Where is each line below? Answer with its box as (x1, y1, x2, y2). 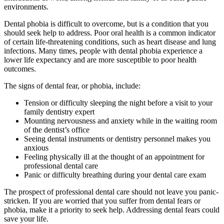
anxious (24, 143, 48, 152)
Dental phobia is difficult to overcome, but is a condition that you (4, 19, 208, 28)
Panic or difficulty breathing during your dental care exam (24, 170, 206, 179)
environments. (4, 2, 48, 11)
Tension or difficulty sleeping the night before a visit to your (24, 98, 212, 107)
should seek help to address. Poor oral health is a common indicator (4, 28, 215, 37)
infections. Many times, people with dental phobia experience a (4, 46, 202, 55)
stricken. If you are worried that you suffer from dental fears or (4, 196, 200, 205)
